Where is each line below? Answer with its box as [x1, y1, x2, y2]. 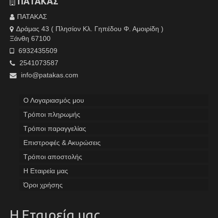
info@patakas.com [19, 71, 78, 79]
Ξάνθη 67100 [10, 35, 51, 43]
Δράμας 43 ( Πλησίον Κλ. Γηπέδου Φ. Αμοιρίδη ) [16, 25, 163, 33]
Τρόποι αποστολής [23, 153, 82, 161]
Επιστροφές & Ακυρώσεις [23, 139, 101, 147]
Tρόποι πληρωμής [23, 110, 80, 119]
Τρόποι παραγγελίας [23, 125, 86, 133]
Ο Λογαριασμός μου [23, 96, 84, 105]
